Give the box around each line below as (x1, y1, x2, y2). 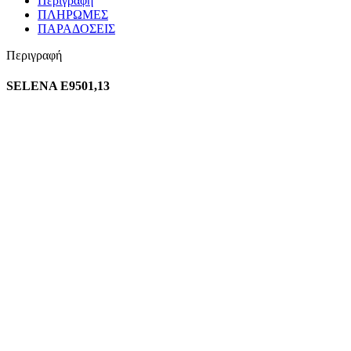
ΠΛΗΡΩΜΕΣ (38, 7, 108, 21)
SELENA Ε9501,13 (6, 79, 110, 93)
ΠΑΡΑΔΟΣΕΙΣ (38, 21, 115, 35)
